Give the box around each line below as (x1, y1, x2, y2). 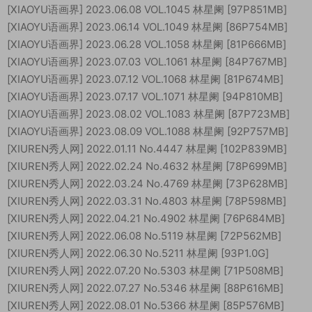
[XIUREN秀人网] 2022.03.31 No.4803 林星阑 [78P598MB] (7, 194, 286, 208)
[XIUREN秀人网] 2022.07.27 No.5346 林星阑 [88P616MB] (7, 281, 283, 295)
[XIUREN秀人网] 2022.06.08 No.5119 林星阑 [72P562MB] (7, 229, 281, 242)
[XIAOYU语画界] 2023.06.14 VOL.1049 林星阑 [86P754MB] (7, 20, 288, 33)
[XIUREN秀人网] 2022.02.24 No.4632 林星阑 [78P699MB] (7, 159, 287, 173)
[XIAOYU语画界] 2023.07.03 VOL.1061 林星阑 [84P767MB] (7, 55, 287, 68)
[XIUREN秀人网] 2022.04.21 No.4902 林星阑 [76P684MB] (7, 212, 285, 225)
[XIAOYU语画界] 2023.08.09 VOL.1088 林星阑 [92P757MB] (7, 125, 288, 138)
